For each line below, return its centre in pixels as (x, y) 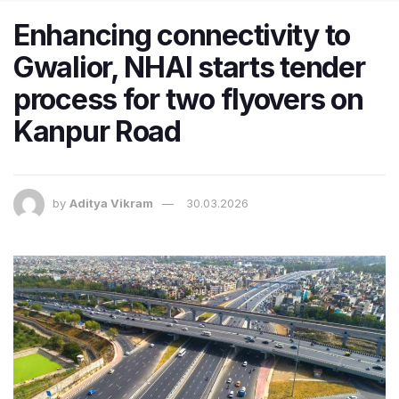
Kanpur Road (97, 131)
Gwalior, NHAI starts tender (189, 67)
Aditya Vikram (111, 203)
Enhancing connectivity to (182, 35)
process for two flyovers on (188, 99)
